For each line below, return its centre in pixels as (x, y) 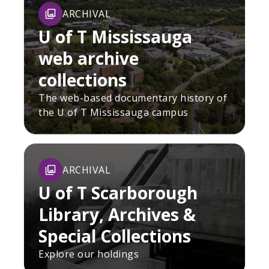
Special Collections (115, 236)
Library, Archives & (117, 214)
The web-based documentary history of (133, 98)
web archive (89, 58)
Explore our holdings (89, 254)
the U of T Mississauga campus (113, 112)
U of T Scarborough (118, 192)
